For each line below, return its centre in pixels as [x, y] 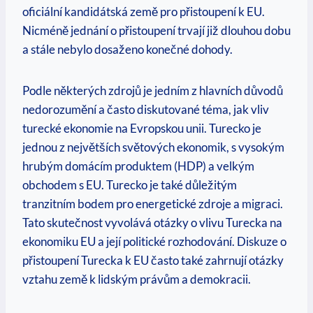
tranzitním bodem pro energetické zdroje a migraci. [153, 204]
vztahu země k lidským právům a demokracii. [137, 279]
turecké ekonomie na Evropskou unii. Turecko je [142, 129]
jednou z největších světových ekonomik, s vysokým [153, 147]
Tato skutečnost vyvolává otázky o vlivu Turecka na [152, 223]
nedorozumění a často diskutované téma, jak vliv [146, 110]
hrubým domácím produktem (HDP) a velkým [138, 166]
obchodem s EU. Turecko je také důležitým [130, 185]
